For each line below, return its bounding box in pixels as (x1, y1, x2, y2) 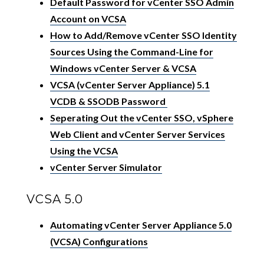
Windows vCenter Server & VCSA (49, 62, 196, 74)
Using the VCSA (49, 145, 118, 156)
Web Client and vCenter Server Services (49, 128, 225, 140)
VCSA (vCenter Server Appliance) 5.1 (49, 79, 210, 90)
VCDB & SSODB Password (49, 95, 167, 107)
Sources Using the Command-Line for (49, 46, 213, 57)
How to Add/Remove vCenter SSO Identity (49, 29, 237, 41)
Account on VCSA (49, 13, 126, 24)
